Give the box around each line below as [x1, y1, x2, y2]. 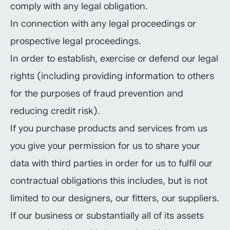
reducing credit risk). [10, 105, 100, 117]
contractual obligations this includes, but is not [10, 175, 207, 186]
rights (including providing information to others [10, 70, 214, 82]
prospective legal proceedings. [10, 35, 141, 47]
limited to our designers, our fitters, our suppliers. [10, 193, 219, 204]
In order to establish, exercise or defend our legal [10, 53, 218, 64]
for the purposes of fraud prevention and [10, 88, 183, 99]
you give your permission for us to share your [10, 140, 200, 151]
